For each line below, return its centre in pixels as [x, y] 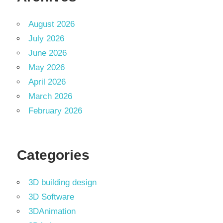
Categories [53, 155]
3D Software [51, 197]
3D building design [62, 183]
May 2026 [47, 68]
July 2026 [46, 39]
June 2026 [48, 53]
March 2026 [50, 97]
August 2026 [52, 24]
